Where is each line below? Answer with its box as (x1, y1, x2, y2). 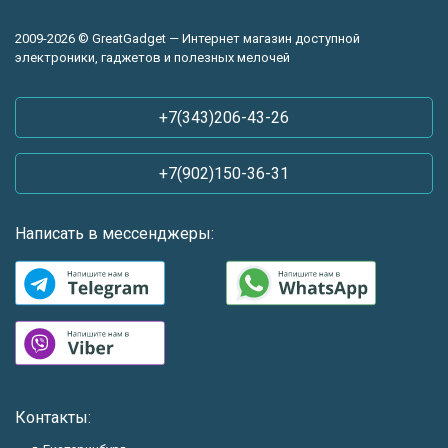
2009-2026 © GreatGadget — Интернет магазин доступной (15, 31, 360, 46)
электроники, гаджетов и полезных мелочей (15, 50, 290, 65)
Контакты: (15, 408, 91, 427)
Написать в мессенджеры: (15, 224, 214, 243)
